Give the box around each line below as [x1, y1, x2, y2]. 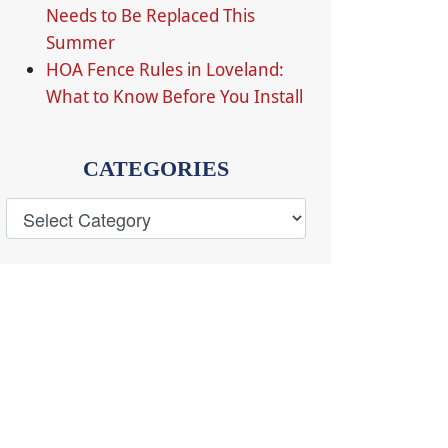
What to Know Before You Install [46, 84, 303, 108]
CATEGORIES [83, 156, 229, 181]
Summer [46, 30, 115, 54]
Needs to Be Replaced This [46, 3, 255, 27]
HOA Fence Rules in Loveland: [46, 57, 284, 81]
